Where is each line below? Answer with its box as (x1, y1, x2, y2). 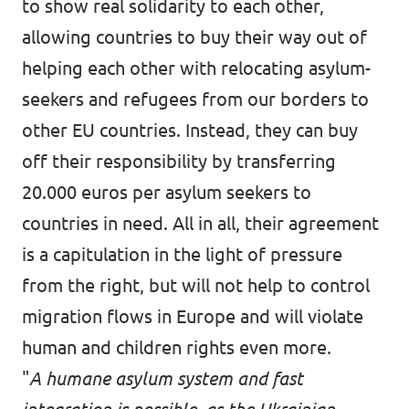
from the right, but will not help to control (22, 275, 370, 296)
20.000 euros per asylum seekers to (22, 182, 311, 203)
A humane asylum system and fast (29, 368, 303, 389)
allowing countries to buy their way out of (22, 26, 367, 47)
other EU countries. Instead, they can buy (22, 120, 358, 141)
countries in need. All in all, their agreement (22, 213, 379, 234)
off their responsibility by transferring (22, 151, 336, 172)
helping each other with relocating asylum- (22, 58, 371, 79)
